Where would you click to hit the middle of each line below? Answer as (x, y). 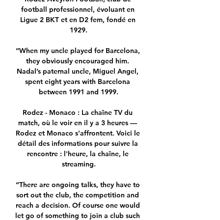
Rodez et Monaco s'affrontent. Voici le (78, 133)
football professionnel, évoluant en (78, 10)
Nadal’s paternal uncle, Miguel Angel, (78, 71)
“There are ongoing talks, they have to (78, 185)
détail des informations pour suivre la (78, 144)
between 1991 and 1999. (79, 92)
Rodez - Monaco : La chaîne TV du (78, 113)
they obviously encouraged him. (78, 61)
